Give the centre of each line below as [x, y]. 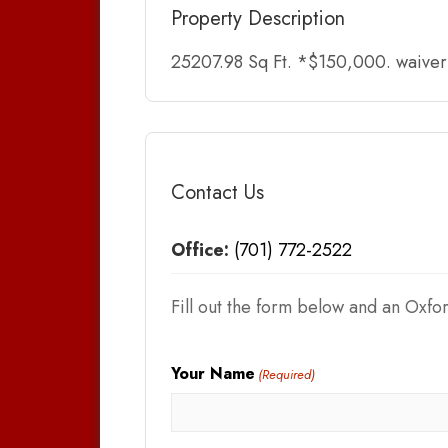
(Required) [287, 374]
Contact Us [217, 192]
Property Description [258, 18]
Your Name [213, 373]
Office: [200, 249]
